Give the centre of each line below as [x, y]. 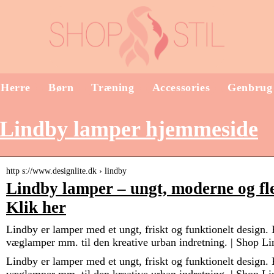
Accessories [181, 87]
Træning [113, 87]
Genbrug [250, 87]
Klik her [36, 208]
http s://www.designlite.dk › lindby [66, 171]
